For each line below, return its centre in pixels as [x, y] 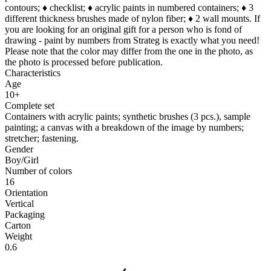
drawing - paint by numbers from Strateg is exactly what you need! [132, 40]
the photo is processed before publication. [84, 62]
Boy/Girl [22, 160]
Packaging [25, 214]
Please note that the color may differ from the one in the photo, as [129, 51]
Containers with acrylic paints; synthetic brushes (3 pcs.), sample [128, 116]
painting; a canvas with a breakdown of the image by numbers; [124, 127]
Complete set [30, 105]
